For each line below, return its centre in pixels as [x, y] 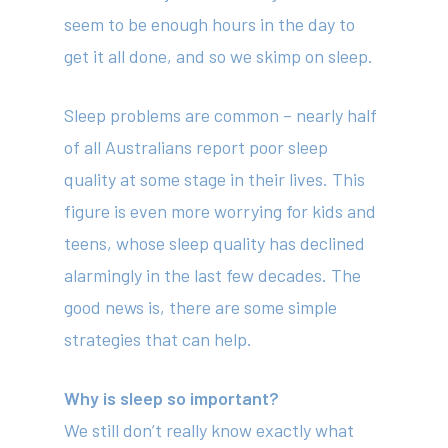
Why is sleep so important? [172, 398]
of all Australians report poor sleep [196, 147]
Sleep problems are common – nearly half [221, 115]
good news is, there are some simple [201, 307]
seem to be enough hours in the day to [210, 24]
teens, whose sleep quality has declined [215, 243]
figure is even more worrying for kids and [220, 211]
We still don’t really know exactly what [209, 430]
